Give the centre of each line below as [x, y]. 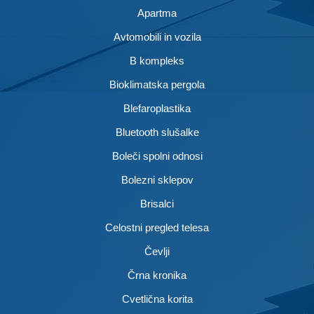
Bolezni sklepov [157, 180]
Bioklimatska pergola [157, 84]
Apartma [157, 13]
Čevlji [157, 251]
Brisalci [157, 204]
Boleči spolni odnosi [157, 156]
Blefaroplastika [157, 108]
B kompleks [157, 61]
